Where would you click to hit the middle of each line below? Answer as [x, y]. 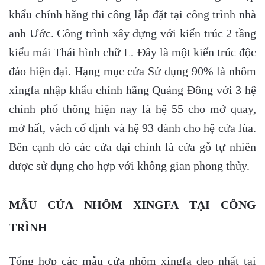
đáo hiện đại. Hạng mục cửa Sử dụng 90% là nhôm [132, 71]
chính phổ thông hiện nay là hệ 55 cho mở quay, [132, 109]
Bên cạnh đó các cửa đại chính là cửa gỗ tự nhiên [132, 147]
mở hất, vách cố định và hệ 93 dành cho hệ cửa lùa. [132, 128]
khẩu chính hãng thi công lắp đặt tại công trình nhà [132, 14]
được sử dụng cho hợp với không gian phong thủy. [129, 166]
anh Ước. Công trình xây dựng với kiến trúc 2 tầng [132, 33]
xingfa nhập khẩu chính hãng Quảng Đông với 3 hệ [132, 90]
